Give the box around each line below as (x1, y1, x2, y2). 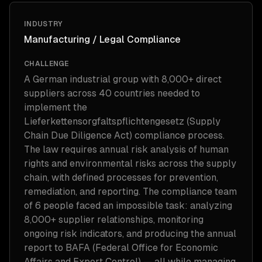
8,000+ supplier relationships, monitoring (24, 214, 204, 225)
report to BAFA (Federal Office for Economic (24, 242, 218, 253)
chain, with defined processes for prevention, (24, 172, 218, 183)
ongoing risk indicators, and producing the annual (24, 228, 236, 239)
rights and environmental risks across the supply (24, 158, 236, 169)
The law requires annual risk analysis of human (24, 144, 229, 155)
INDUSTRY (24, 20, 63, 28)
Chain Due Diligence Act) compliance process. (24, 130, 225, 141)
